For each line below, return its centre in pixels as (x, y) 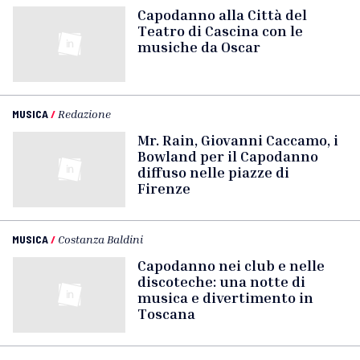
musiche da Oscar (199, 47)
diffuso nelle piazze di (213, 172)
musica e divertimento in (225, 297)
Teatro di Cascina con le (220, 31)
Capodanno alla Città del (222, 14)
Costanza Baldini (100, 239)
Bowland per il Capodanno (228, 156)
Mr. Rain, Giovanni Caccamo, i (238, 140)
